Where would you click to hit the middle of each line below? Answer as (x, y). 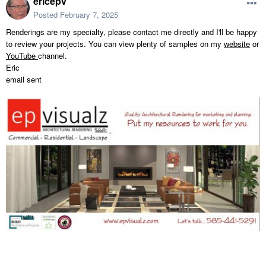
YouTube (22, 56)
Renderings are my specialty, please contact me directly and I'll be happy (132, 32)
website (237, 44)
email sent (24, 80)
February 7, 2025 (89, 15)
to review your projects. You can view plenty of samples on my (115, 44)
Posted (47, 15)
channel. (53, 56)
